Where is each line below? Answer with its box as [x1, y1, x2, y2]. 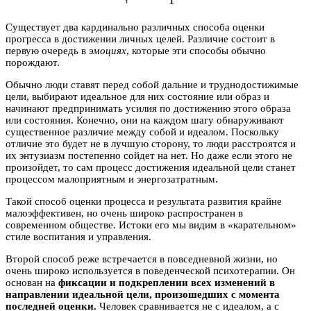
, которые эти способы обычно [126, 44, 266, 56]
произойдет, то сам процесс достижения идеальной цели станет [6, 161, 296, 173]
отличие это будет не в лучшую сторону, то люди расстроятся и [6, 137, 296, 149]
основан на [6, 276, 58, 288]
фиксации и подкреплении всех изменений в [58, 276, 275, 288]
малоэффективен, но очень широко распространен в [6, 207, 243, 219]
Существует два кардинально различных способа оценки [6, 21, 264, 33]
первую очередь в [6, 44, 89, 56]
